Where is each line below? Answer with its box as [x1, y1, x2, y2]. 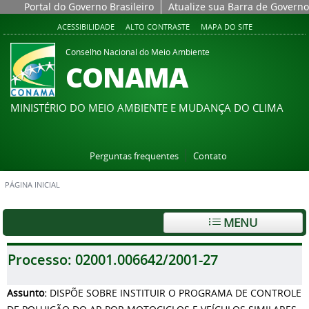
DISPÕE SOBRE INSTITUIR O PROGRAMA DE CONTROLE [50, 286, 301, 299]
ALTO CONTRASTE [125, 21, 190, 32]
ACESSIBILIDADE [57, 21, 114, 32]
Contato [192, 150, 227, 162]
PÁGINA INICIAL [5, 180, 60, 190]
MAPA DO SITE [200, 21, 252, 32]
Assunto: [7, 286, 50, 299]
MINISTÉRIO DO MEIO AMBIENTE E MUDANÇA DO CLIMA [10, 101, 283, 114]
